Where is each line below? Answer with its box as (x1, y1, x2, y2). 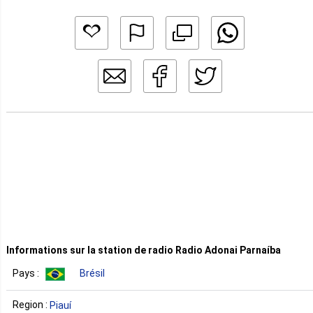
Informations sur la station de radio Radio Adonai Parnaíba (6, 245, 281, 256)
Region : (13, 299, 50, 310)
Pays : (13, 268, 41, 279)
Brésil (80, 268, 105, 279)
